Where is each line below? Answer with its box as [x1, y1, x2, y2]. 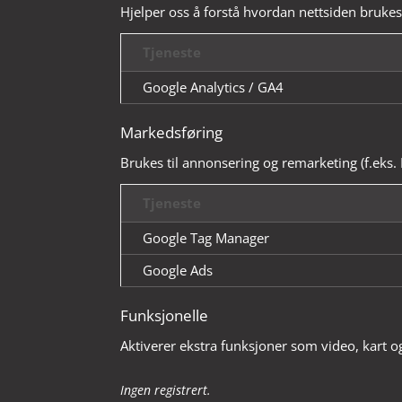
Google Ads [143, 260, 214, 279]
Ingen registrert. [120, 381, 212, 399]
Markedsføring [120, 121, 223, 143]
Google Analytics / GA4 [143, 77, 284, 96]
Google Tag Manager [143, 228, 270, 247]
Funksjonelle [120, 304, 209, 326]
